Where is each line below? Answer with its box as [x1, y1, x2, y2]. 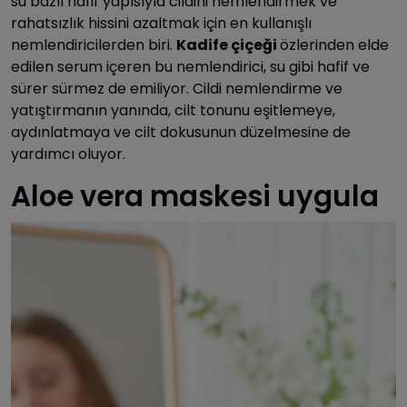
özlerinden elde [280, 34, 389, 55]
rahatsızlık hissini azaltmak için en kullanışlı [11, 12, 312, 34]
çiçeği [231, 34, 280, 55]
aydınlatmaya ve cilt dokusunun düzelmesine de [11, 121, 351, 143]
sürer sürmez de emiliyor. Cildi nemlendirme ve [11, 77, 342, 99]
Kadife [176, 34, 231, 55]
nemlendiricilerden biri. [11, 34, 176, 55]
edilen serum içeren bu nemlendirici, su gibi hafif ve [11, 55, 370, 77]
